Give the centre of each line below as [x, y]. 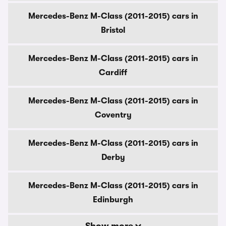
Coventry [113, 115]
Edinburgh [113, 200]
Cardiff [113, 73]
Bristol [113, 30]
